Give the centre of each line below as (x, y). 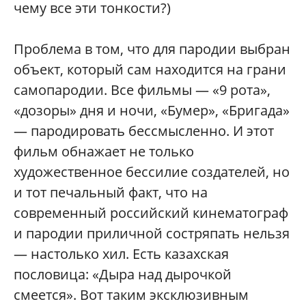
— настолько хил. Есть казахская (121, 254)
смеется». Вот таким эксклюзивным (131, 295)
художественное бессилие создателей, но (152, 172)
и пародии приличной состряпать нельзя (152, 233)
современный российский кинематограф (151, 213)
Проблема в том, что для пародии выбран (152, 49)
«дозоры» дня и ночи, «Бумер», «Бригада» (152, 110)
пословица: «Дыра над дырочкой (123, 274)
